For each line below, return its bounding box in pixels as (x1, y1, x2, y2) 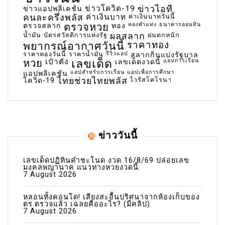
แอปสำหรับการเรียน (70, 68, 125, 75)
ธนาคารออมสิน (159, 21, 201, 28)
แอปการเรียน (163, 57, 199, 64)
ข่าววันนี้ (98, 129, 138, 142)
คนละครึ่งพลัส (23, 12, 83, 23)
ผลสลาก (110, 31, 145, 41)
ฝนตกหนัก (148, 31, 180, 39)
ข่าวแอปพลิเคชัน (23, 4, 82, 13)
